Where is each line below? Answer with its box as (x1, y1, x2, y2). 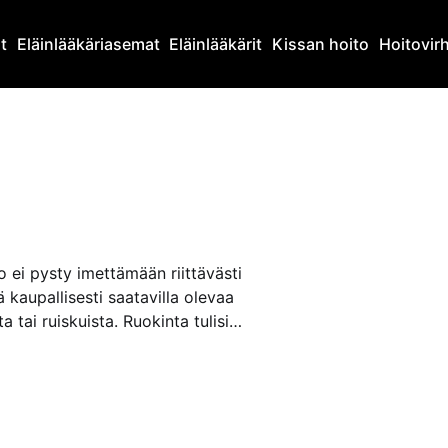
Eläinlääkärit (169, 34, 263, 54)
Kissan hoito (271, 34, 369, 54)
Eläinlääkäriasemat (16, 34, 160, 54)
